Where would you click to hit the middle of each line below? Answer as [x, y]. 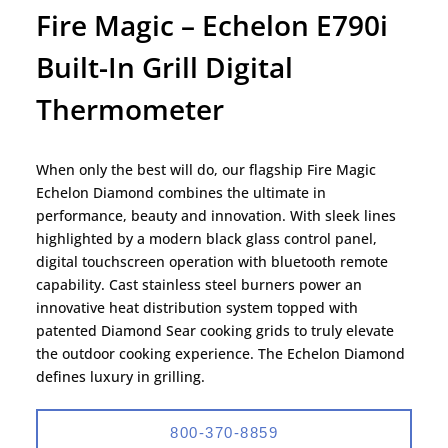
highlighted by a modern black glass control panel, [207, 239]
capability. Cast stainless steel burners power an [199, 285]
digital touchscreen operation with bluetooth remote [212, 262]
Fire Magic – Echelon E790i [212, 25]
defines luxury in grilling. [121, 377]
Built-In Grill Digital [165, 67]
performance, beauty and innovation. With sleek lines [216, 216]
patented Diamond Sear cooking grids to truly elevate [215, 331]
